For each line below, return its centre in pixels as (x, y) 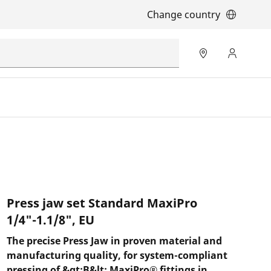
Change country (184, 15)
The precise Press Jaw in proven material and (114, 241)
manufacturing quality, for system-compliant (117, 255)
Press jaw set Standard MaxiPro (102, 203)
